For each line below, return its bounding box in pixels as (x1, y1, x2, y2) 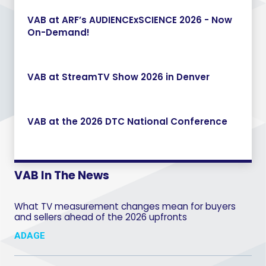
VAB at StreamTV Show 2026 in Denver (27, 71, 210, 84)
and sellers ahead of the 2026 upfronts (14, 211, 187, 224)
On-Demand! (27, 26, 90, 39)
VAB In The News (14, 167, 109, 183)
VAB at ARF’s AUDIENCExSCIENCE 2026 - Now (27, 14, 232, 27)
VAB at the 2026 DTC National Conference (27, 115, 227, 128)
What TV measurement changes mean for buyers (14, 200, 236, 213)
